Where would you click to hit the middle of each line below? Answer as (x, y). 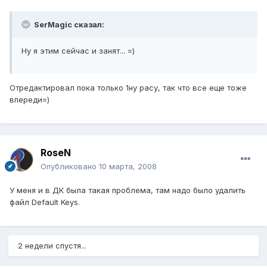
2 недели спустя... (52, 245)
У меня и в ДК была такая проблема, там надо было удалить (128, 190)
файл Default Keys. (45, 202)
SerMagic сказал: (68, 24)
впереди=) (30, 99)
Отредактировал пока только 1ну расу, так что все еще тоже (128, 87)
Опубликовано (70, 166)
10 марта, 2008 (128, 166)
